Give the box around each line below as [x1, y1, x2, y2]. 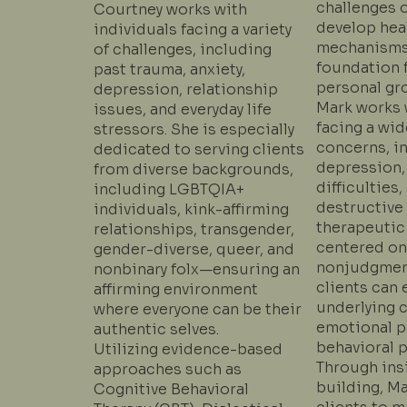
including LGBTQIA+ [94, 179, 245, 199]
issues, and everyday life [94, 99, 273, 119]
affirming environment [94, 279, 259, 299]
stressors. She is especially [94, 119, 295, 139]
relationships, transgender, [94, 219, 295, 239]
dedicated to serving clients [94, 139, 305, 159]
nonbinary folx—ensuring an [94, 259, 301, 279]
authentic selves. [94, 319, 220, 339]
